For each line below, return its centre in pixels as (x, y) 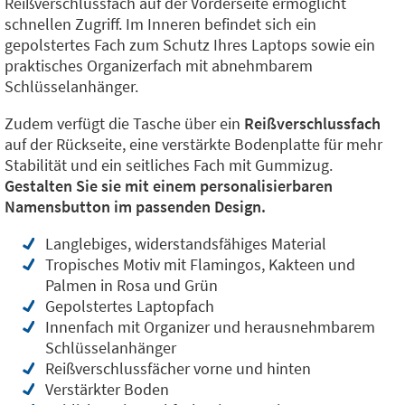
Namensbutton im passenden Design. (135, 207)
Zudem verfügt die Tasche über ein (124, 123)
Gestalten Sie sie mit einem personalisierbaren (169, 186)
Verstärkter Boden (107, 389)
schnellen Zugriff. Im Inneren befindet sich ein (160, 24)
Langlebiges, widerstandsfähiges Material (186, 244)
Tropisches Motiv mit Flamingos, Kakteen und (200, 264)
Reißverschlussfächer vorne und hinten (178, 368)
